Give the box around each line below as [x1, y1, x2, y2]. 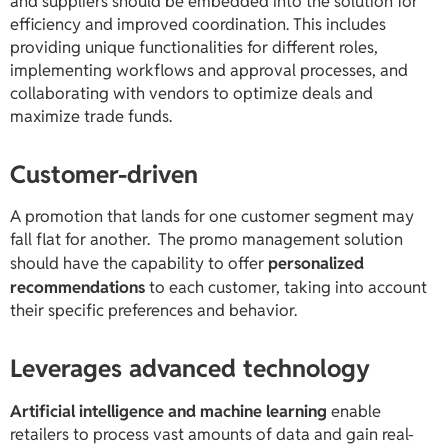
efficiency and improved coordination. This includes [10, 13, 386, 36]
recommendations [10, 276, 145, 299]
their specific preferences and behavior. [10, 299, 297, 322]
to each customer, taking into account [145, 276, 427, 299]
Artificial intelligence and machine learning [10, 400, 327, 423]
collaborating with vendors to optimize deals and [10, 82, 373, 105]
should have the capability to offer [10, 252, 268, 275]
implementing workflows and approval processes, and [10, 59, 408, 82]
